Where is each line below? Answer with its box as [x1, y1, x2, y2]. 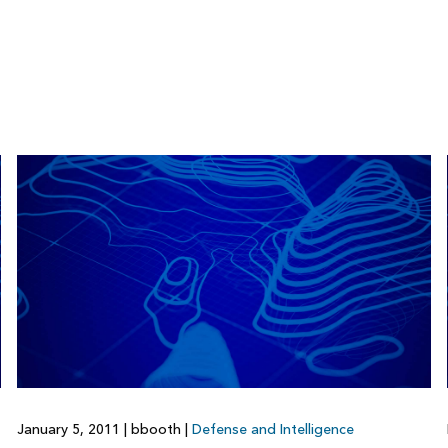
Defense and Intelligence [191, 420, 354, 438]
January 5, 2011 [16, 420, 124, 438]
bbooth [126, 420, 185, 438]
